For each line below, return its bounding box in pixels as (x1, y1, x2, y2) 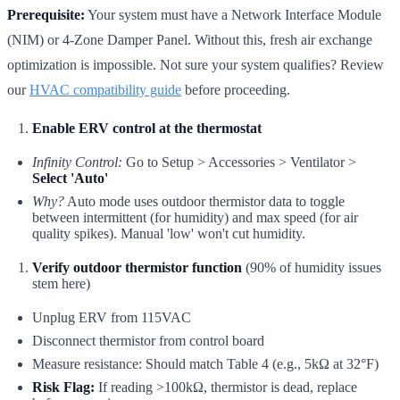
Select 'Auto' (32, 170, 108, 186)
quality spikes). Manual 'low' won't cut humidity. (32, 225, 305, 241)
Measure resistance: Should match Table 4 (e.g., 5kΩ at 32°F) (32, 355, 379, 371)
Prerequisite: (7, 6, 85, 22)
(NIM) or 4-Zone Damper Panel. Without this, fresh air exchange (7, 31, 372, 47)
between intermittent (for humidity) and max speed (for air (32, 209, 358, 225)
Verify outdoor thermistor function (32, 259, 242, 275)
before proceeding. (181, 81, 290, 97)
